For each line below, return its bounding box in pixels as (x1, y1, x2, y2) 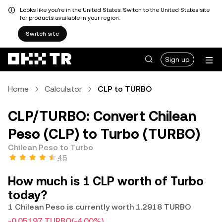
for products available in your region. (20, 14, 120, 21)
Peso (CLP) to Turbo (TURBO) (8, 126, 200, 142)
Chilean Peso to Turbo (8, 143, 93, 152)
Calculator (45, 84, 82, 94)
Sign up (165, 55, 190, 63)
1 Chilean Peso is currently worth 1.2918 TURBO (8, 202, 191, 212)
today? (8, 188, 47, 202)
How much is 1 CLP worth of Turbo (8, 174, 204, 188)
